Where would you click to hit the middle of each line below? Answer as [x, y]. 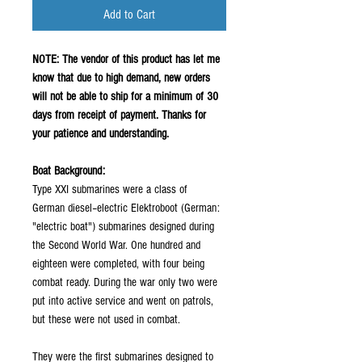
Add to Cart [129, 15]
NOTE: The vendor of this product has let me [126, 59]
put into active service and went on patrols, [123, 301]
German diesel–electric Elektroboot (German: [126, 208]
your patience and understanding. [101, 134]
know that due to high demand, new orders [121, 78]
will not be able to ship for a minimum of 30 [125, 97]
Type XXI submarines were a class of [110, 189]
